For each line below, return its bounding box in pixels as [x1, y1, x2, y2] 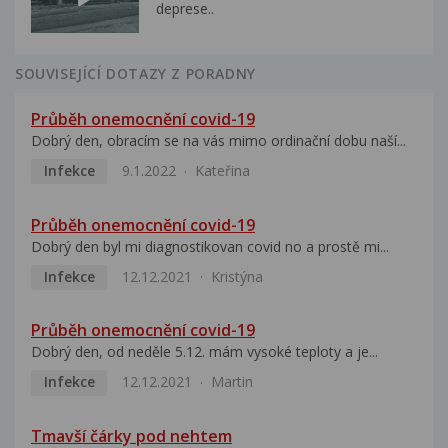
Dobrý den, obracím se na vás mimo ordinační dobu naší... [31, 131, 406, 151]
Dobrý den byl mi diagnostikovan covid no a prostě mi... [31, 236, 389, 256]
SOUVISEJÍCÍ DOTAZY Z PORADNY [15, 64, 256, 84]
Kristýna [210, 266, 263, 286]
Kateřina [194, 161, 250, 181]
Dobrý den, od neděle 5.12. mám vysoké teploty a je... [31, 342, 378, 362]
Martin [210, 372, 253, 392]
